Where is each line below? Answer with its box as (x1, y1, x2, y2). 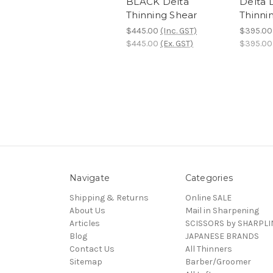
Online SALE (185, 193, 232, 204)
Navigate (69, 172, 110, 184)
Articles (69, 218, 100, 229)
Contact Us (69, 244, 115, 255)
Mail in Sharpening (185, 205, 259, 216)
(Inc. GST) (160, 26, 197, 37)
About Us (69, 205, 105, 216)
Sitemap (69, 257, 102, 268)
